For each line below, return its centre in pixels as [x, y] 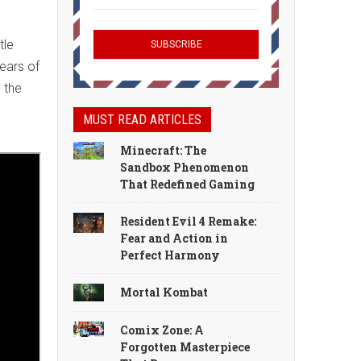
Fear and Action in [174, 238]
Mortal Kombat [164, 292]
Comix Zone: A [162, 330]
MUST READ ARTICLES [142, 120]
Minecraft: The [164, 150]
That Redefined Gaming [188, 184]
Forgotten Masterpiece [185, 346]
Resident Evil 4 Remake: [189, 221]
